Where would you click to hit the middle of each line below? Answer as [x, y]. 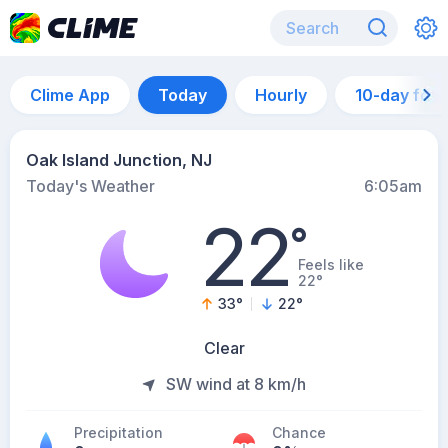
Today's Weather [90, 186]
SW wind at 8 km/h [236, 384]
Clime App [70, 95]
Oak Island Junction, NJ [119, 160]
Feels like [331, 264]
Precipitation [118, 432]
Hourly [281, 95]
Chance [299, 432]
